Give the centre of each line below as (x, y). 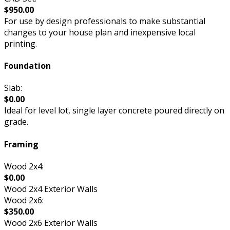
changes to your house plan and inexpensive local (100, 32)
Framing (21, 144)
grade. (16, 122)
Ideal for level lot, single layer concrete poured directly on (114, 111)
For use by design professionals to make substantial (105, 21)
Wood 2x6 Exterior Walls (51, 223)
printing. (21, 43)
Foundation (27, 66)
